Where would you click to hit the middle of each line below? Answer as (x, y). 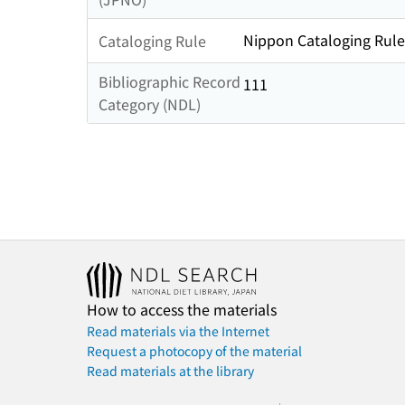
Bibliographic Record (170, 82)
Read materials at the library (170, 371)
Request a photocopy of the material (194, 351)
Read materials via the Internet (178, 331)
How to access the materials (182, 310)
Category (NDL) (150, 104)
